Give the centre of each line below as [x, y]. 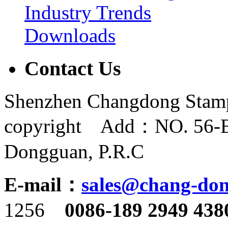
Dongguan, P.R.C [84, 152]
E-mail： [43, 185]
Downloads [70, 35]
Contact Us [73, 68]
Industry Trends [88, 12]
